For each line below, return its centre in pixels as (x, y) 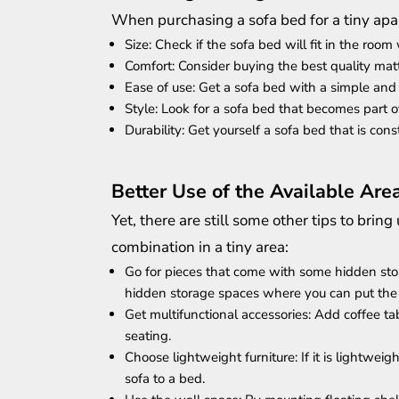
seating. (148, 336)
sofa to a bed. (165, 379)
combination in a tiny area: (200, 248)
